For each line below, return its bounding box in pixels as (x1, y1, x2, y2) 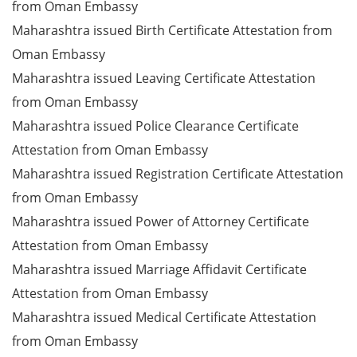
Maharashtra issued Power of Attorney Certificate (12, 213, 309, 230)
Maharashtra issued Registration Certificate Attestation (12, 165, 343, 182)
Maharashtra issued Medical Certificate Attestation (12, 308, 316, 326)
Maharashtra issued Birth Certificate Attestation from (12, 22, 332, 39)
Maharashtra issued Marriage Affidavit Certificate (12, 261, 307, 278)
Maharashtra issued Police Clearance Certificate (12, 117, 299, 135)
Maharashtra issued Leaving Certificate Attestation (12, 69, 316, 87)
